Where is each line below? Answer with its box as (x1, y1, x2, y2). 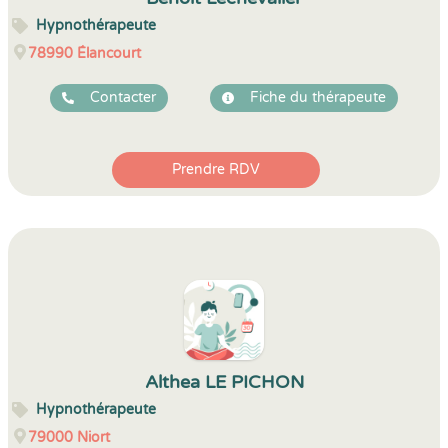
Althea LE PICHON (144, 371, 304, 393)
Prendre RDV (172, 161, 260, 178)
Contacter (90, 89, 156, 106)
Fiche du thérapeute (250, 89, 386, 106)
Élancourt (77, 45, 141, 62)
